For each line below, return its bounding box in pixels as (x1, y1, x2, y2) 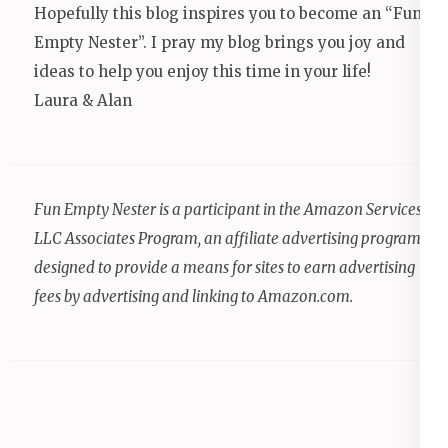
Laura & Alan (34, 91, 132, 111)
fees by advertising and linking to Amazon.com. (34, 287, 353, 307)
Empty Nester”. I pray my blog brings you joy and (34, 33, 405, 53)
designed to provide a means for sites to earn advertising (34, 258, 415, 278)
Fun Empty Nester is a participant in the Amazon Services (34, 200, 422, 220)
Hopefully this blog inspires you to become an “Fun (34, 4, 422, 24)
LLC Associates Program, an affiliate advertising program (34, 229, 421, 249)
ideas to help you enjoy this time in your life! (34, 62, 371, 82)
